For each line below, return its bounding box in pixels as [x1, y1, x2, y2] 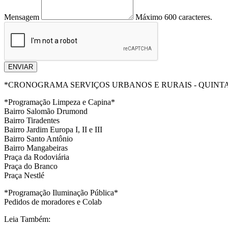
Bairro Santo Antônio [4, 134, 75, 144]
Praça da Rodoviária [4, 153, 71, 162]
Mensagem [4, 13, 39, 22]
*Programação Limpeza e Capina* [4, 98, 115, 107]
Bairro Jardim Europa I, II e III [4, 125, 102, 134]
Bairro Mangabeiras [4, 144, 68, 153]
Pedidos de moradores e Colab [4, 197, 102, 207]
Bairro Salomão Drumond [4, 107, 90, 116]
